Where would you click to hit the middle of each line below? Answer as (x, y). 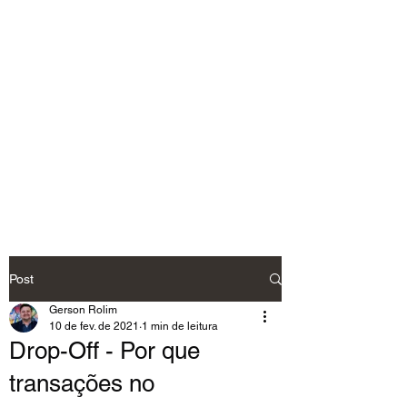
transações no (82, 383)
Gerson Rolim (83, 310)
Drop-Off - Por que (104, 351)
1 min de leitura (180, 326)
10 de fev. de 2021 (94, 326)
